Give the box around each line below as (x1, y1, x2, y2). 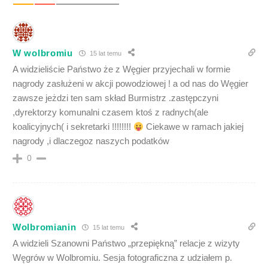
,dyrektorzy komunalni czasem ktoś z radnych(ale (13, 107, 208, 117)
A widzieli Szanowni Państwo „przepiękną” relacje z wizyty (13, 238, 240, 248)
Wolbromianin (13, 221, 77, 232)
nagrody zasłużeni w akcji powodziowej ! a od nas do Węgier (13, 78, 248, 89)
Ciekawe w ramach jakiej (144, 121, 244, 132)
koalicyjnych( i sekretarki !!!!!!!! (13, 121, 133, 132)
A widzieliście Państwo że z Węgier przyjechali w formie (13, 64, 230, 74)
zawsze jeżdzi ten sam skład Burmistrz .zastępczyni (13, 93, 218, 103)
